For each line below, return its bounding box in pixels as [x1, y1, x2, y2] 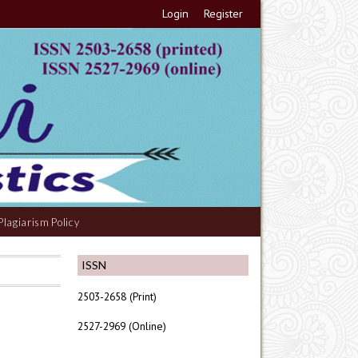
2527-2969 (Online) [78, 319, 166, 334]
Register [204, 6, 244, 21]
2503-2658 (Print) [78, 288, 157, 304]
